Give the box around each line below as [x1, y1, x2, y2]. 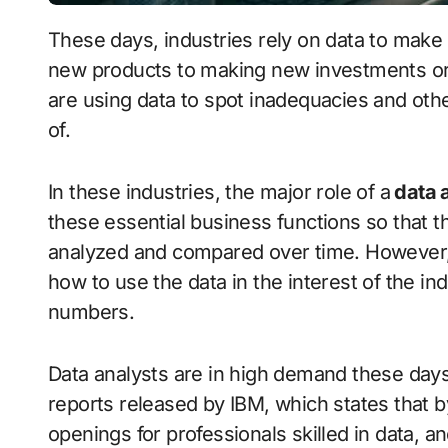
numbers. [48, 300, 135, 325]
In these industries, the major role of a [48, 180, 390, 205]
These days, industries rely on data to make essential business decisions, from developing [48, 28, 61, 53]
